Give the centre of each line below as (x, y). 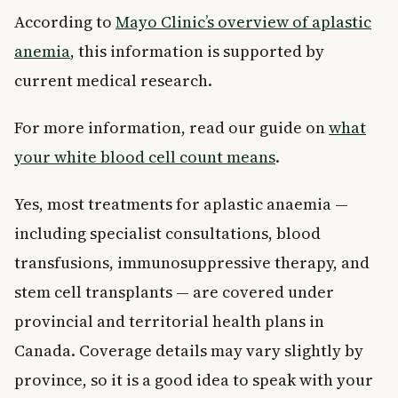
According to (65, 21)
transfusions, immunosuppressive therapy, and (192, 262)
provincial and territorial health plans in (169, 321)
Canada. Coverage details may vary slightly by (189, 350)
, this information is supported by (197, 51)
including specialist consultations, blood (167, 233)
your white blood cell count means (145, 156)
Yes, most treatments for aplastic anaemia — (181, 203)
